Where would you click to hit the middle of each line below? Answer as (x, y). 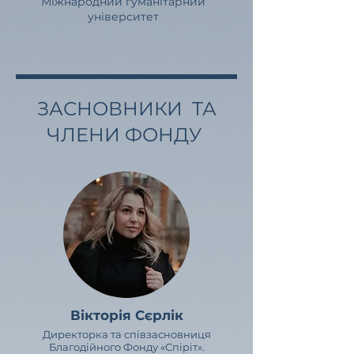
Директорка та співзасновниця (126, 334)
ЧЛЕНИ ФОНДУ (126, 135)
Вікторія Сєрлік (126, 315)
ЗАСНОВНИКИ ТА (126, 109)
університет (123, 17)
